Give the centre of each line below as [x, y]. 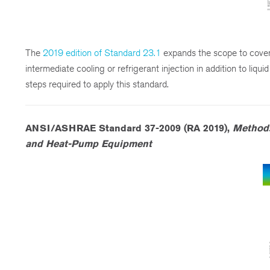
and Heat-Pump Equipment [89, 143]
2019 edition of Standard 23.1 [102, 52]
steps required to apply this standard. [97, 84]
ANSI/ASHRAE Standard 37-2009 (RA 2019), [129, 128]
